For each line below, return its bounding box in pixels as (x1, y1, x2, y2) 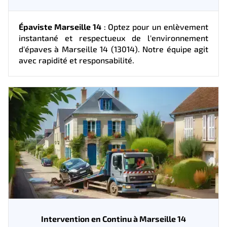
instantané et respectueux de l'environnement (19, 32, 208, 43)
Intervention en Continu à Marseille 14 (41, 213, 186, 223)
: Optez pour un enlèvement (101, 21, 209, 31)
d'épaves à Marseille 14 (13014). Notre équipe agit (19, 44, 208, 54)
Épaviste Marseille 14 (19, 21, 101, 31)
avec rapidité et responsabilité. (19, 55, 134, 65)
